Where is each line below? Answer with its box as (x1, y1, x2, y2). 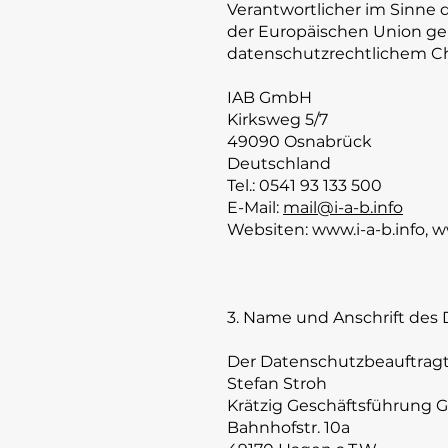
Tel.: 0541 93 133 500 (227, 176, 382, 195)
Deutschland (227, 154, 331, 173)
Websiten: (227, 220, 312, 239)
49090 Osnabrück (227, 132, 372, 151)
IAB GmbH (227, 88, 312, 107)
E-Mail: (227, 198, 283, 217)
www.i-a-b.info (312, 220, 425, 239)
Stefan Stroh (227, 374, 327, 393)
